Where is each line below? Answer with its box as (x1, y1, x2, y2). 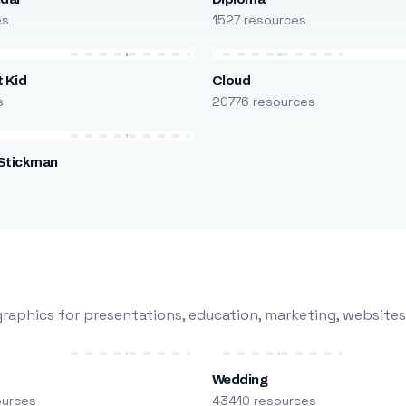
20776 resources (211, 93, 315, 110)
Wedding (211, 372, 268, 387)
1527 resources (211, 12, 306, 28)
